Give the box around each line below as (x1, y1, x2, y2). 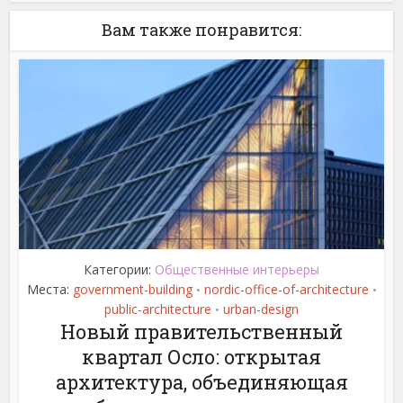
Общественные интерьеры (155, 261, 319, 279)
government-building (72, 281, 193, 299)
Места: (26, 281, 73, 299)
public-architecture (104, 300, 211, 318)
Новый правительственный (60, 318, 343, 345)
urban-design (223, 300, 299, 318)
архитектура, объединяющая (55, 369, 348, 396)
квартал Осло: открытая (82, 344, 321, 371)
